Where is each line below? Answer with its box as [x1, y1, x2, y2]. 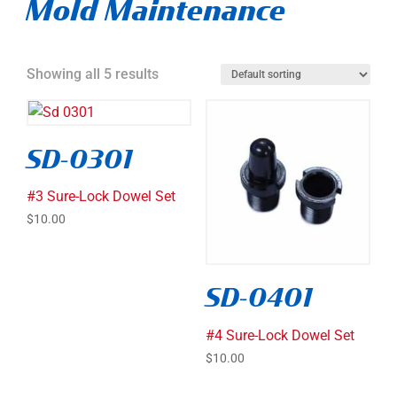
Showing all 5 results [27, 66, 159, 83]
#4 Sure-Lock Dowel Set [205, 326, 354, 344]
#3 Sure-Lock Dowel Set [27, 188, 175, 206]
